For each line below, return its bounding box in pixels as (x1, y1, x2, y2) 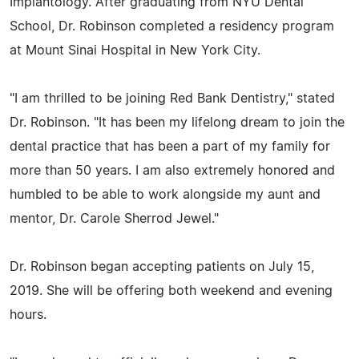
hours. (10, 308, 46, 321)
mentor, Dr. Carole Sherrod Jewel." (10, 212, 219, 225)
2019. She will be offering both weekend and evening (10, 284, 333, 297)
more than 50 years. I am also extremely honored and (10, 163, 335, 177)
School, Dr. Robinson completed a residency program (10, 19, 334, 33)
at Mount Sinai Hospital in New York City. (10, 43, 260, 57)
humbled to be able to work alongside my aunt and (10, 188, 321, 201)
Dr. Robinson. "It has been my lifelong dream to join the (10, 115, 345, 129)
